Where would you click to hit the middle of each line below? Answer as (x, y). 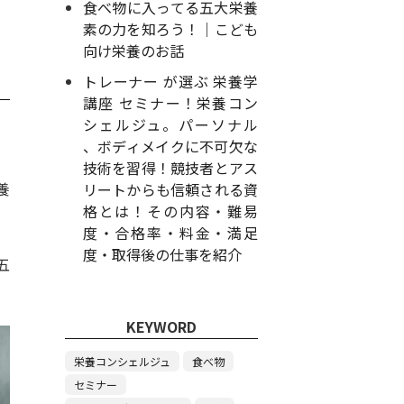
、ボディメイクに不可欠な (170, 146)
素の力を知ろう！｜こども (170, 29)
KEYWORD (161, 326)
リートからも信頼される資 (170, 189)
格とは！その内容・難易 (170, 211)
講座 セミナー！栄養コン (170, 103)
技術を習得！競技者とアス (170, 168)
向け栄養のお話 (133, 50)
